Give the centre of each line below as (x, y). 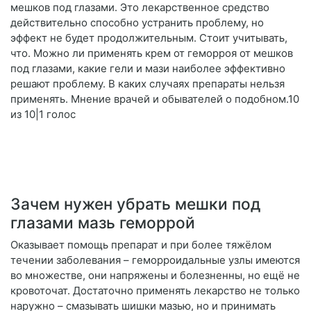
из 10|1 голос (43, 115)
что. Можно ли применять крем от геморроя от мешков (152, 53)
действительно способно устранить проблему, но (137, 23)
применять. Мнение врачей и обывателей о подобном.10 (155, 99)
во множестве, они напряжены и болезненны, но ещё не (155, 276)
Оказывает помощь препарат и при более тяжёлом (141, 245)
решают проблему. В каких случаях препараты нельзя (148, 84)
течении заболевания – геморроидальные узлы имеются (155, 260)
